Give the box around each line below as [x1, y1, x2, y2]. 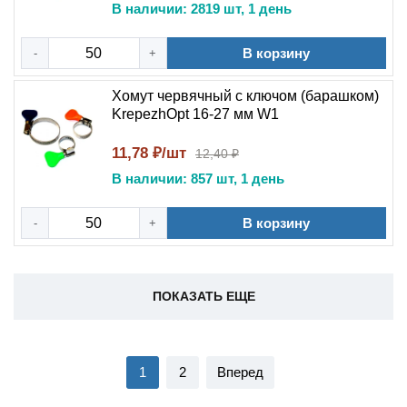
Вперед [216, 364, 263, 380]
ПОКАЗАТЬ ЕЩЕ [152, 289, 255, 303]
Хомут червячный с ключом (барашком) [112, 88, 379, 104]
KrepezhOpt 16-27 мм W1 [112, 106, 279, 122]
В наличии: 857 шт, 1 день [112, 171, 284, 186]
